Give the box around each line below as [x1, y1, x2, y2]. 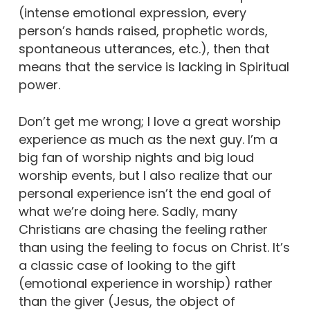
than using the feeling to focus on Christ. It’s [18, 239, 290, 256]
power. [18, 76, 60, 93]
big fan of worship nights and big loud [18, 149, 254, 166]
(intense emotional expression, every [18, 4, 246, 21]
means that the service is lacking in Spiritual [18, 58, 289, 75]
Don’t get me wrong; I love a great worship [18, 113, 281, 130]
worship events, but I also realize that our [18, 167, 273, 184]
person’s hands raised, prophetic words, [18, 22, 268, 39]
